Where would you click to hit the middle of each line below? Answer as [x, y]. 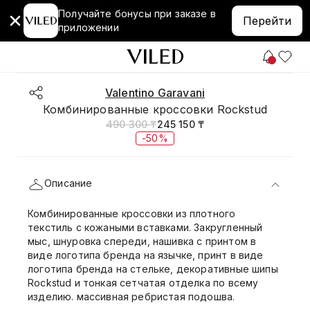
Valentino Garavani [155, 93]
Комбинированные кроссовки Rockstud [155, 109]
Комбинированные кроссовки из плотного [132, 213]
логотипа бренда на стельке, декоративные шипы [153, 269]
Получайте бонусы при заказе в [137, 13]
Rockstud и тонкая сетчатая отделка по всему [143, 283]
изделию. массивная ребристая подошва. [131, 297]
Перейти [267, 21]
